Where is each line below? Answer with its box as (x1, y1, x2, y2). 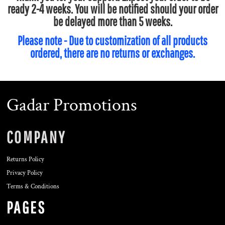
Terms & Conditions (7, 182, 59, 191)
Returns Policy (7, 155, 44, 164)
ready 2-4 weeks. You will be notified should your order (7, 2, 218, 17)
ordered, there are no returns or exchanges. (30, 46, 195, 61)
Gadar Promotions (7, 93, 137, 117)
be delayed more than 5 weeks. (53, 14, 172, 29)
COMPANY (7, 128, 66, 147)
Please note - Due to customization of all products (18, 33, 207, 48)
